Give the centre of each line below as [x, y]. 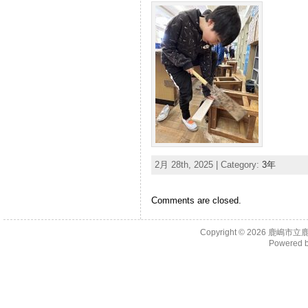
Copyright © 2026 [234, 232]
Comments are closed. [196, 201]
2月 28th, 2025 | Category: [208, 165]
